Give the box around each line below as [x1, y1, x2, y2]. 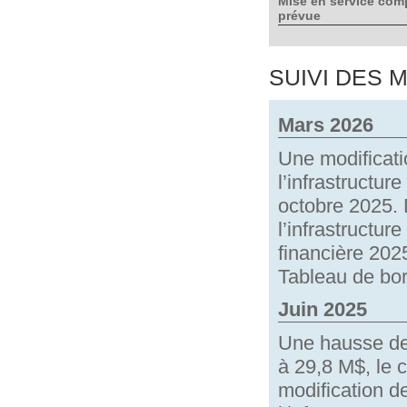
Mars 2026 [278, 114, 373, 136]
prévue [278, 8, 321, 23]
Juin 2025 [278, 298, 367, 321]
